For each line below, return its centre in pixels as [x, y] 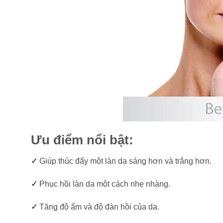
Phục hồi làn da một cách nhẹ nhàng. [104, 184]
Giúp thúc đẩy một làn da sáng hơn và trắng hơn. [124, 161]
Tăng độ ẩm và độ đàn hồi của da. [98, 207]
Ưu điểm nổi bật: [82, 140]
